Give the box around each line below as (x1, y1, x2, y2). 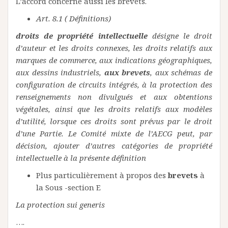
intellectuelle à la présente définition (16, 153, 146, 163)
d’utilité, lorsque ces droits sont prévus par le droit (16, 116, 212, 126)
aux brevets (104, 67, 151, 77)
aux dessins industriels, (16, 67, 104, 77)
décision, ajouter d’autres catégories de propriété (16, 140, 212, 151)
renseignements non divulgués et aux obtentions (16, 92, 212, 102)
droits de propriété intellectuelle (16, 31, 148, 41)
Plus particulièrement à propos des (36, 170, 166, 180)
